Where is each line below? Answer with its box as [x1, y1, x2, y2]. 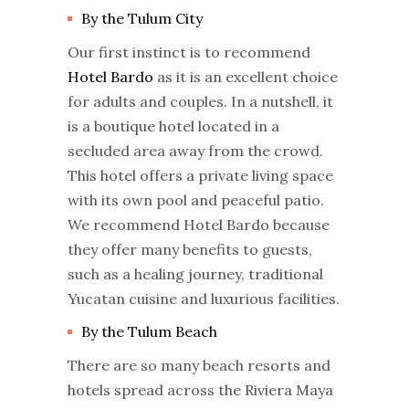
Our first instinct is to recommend [68, 43, 310, 62]
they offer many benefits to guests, [68, 240, 312, 259]
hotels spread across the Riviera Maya [68, 381, 333, 400]
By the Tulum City [81, 9, 203, 28]
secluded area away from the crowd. [68, 142, 323, 161]
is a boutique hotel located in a [68, 117, 279, 136]
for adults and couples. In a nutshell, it [68, 92, 333, 111]
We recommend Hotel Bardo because [68, 215, 330, 235]
